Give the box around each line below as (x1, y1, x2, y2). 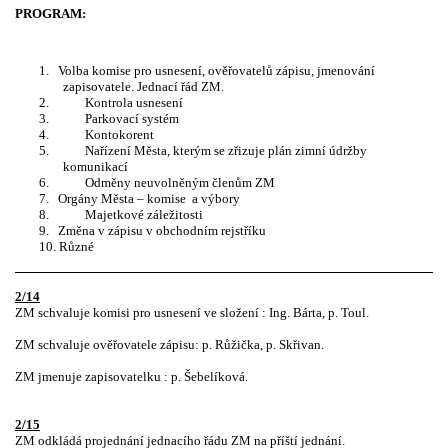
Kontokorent (85, 126, 154, 142)
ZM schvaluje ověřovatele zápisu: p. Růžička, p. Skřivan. (15, 337, 324, 353)
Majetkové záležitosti (85, 206, 203, 222)
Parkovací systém (85, 110, 179, 126)
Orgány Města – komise (58, 190, 186, 206)
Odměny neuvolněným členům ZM (85, 174, 275, 190)
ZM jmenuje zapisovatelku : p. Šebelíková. (15, 369, 248, 385)
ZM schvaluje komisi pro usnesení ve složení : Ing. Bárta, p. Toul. (15, 305, 369, 321)
